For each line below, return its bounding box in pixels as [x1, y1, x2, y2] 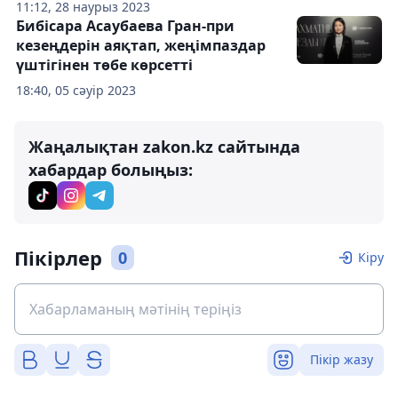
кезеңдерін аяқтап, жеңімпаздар [16, 36, 266, 55]
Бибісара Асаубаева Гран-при [16, 16, 235, 36]
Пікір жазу [310, 351, 373, 368]
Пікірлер [14, 244, 102, 271]
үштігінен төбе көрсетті [16, 55, 193, 75]
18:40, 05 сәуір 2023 [16, 82, 136, 99]
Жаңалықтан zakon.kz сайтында [28, 136, 300, 157]
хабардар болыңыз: [28, 159, 193, 180]
